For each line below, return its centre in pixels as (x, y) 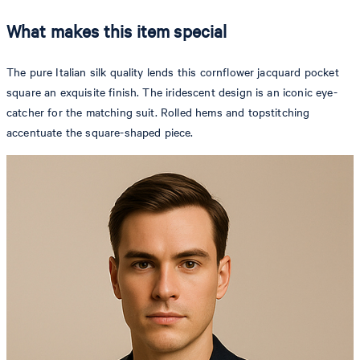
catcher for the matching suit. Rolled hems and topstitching (158, 112)
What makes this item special (117, 31)
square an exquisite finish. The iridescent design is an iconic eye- (172, 92)
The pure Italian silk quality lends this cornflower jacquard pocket (173, 72)
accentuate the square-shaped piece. (100, 133)
